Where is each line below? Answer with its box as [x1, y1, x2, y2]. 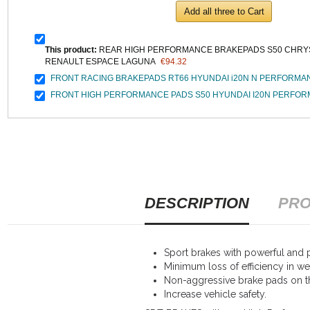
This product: [45, 45, 97, 55]
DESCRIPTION [144, 194, 249, 212]
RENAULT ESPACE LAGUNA [45, 57, 155, 67]
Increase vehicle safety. [163, 288, 266, 300]
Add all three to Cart [184, 6, 264, 17]
